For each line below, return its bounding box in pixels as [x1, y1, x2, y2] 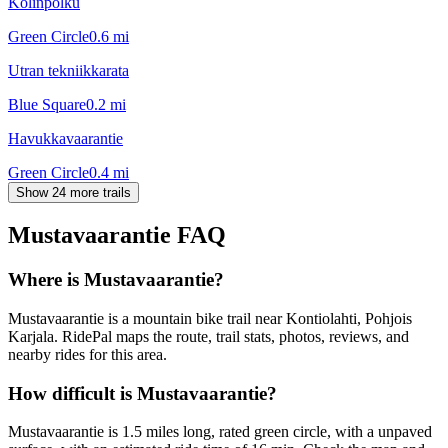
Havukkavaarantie [8, 129, 123, 147]
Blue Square [8, 95, 86, 113]
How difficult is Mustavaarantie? [8, 382, 277, 404]
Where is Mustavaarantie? [8, 269, 224, 291]
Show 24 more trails [16, 184, 131, 200]
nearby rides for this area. [8, 346, 167, 364]
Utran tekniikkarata [8, 61, 129, 79]
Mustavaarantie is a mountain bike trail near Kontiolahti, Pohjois [8, 310, 412, 328]
